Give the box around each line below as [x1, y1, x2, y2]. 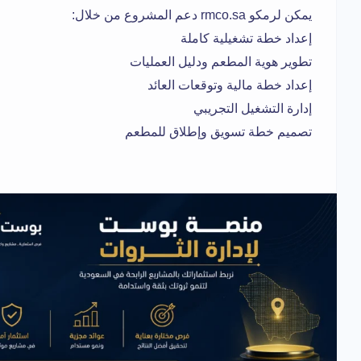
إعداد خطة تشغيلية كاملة [180, 31, 312, 46]
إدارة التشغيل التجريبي [193, 102, 312, 116]
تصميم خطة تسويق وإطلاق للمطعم [125, 125, 312, 139]
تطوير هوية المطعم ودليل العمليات [130, 55, 312, 69]
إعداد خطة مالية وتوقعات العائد [147, 78, 312, 93]
